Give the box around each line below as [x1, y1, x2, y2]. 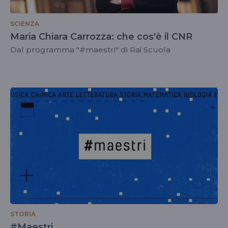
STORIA [10, 210, 36, 218]
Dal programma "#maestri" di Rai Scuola [10, 44, 170, 54]
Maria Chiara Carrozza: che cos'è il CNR [10, 31, 192, 42]
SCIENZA [10, 19, 39, 27]
